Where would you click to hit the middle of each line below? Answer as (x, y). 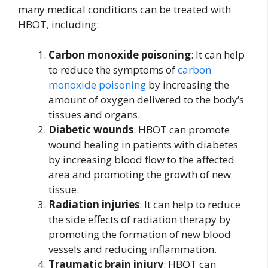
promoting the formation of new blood (140, 234)
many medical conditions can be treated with (124, 10)
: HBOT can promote (182, 129)
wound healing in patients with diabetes (143, 144)
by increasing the (188, 84)
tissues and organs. (94, 114)
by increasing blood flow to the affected (141, 159)
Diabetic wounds (91, 129)
